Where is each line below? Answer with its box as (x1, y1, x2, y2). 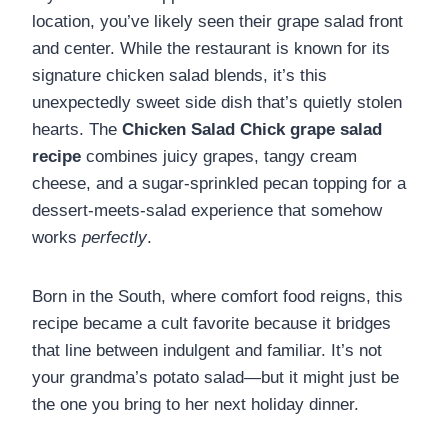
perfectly (82, 227, 147, 247)
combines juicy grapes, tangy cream (81, 146, 357, 166)
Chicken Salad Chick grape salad (122, 119, 382, 139)
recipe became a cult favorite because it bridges (32, 313, 391, 333)
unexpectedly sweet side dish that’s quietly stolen (32, 92, 402, 112)
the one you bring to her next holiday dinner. (32, 394, 359, 414)
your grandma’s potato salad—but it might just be (32, 367, 399, 387)
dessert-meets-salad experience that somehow (32, 200, 382, 220)
